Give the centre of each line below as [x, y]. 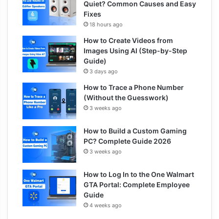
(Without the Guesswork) [126, 97]
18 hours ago [106, 24]
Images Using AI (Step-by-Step [135, 50]
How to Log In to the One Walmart [139, 174]
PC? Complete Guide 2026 [127, 141]
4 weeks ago [106, 205]
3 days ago [104, 71]
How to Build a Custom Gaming [135, 131]
